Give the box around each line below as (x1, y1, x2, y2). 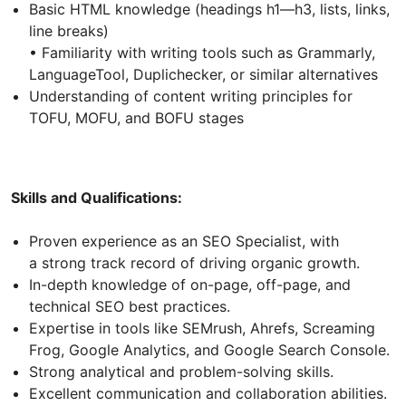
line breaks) (29, 21, 109, 40)
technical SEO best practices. (29, 296, 230, 315)
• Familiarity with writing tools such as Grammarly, (29, 43, 375, 62)
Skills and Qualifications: (11, 188, 182, 207)
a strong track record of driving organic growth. (29, 253, 360, 272)
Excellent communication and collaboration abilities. (29, 383, 387, 402)
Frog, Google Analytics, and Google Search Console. (29, 340, 390, 359)
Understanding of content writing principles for (29, 86, 353, 105)
